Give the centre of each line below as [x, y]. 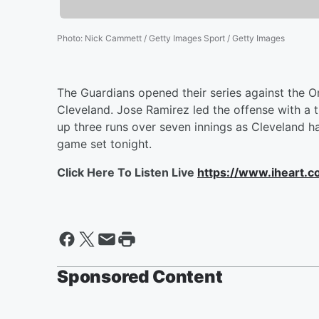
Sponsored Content [140, 276]
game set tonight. [104, 143]
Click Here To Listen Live [127, 172]
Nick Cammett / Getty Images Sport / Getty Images [185, 38]
